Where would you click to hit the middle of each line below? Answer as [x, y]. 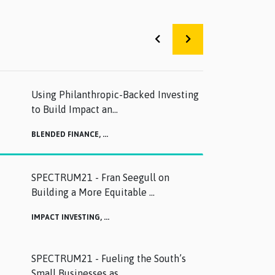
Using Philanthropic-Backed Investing [115, 95]
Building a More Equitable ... [93, 192]
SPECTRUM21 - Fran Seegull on [100, 177]
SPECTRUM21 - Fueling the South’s [108, 259]
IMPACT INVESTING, [67, 217]
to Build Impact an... [74, 110]
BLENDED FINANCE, [67, 135]
